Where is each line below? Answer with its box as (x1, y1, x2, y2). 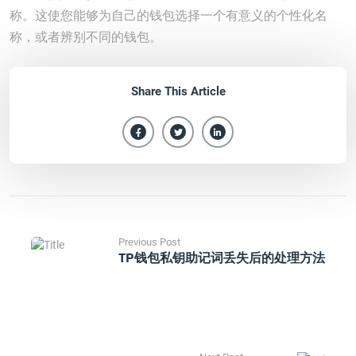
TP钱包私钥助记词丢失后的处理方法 (118, 250, 325, 265)
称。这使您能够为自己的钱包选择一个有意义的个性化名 (10, 8, 327, 23)
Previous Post (118, 236, 180, 248)
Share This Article (130, 84, 226, 99)
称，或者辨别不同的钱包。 (10, 29, 162, 44)
